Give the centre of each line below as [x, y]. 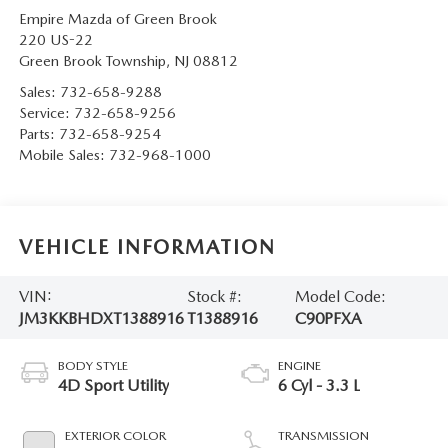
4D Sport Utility [113, 386]
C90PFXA [328, 318]
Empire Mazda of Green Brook [117, 19]
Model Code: [340, 296]
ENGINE [299, 366]
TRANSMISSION [323, 436]
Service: [46, 113]
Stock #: [214, 296]
